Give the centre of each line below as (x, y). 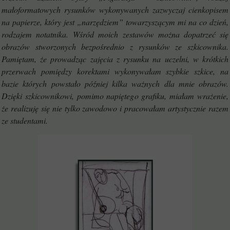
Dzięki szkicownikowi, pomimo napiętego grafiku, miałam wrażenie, (115, 96)
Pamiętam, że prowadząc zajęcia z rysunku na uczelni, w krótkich (115, 59)
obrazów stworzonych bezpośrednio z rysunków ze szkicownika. (115, 46)
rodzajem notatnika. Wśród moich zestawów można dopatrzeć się (115, 34)
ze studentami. (26, 120)
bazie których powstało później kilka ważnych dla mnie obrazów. (115, 83)
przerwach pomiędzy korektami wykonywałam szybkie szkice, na (115, 71)
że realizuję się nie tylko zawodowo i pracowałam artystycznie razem (115, 108)
